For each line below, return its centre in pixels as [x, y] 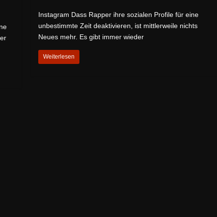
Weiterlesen [59, 56]
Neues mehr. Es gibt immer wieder [91, 37]
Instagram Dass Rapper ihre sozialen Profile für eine [119, 14]
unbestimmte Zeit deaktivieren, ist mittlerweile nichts [118, 25]
